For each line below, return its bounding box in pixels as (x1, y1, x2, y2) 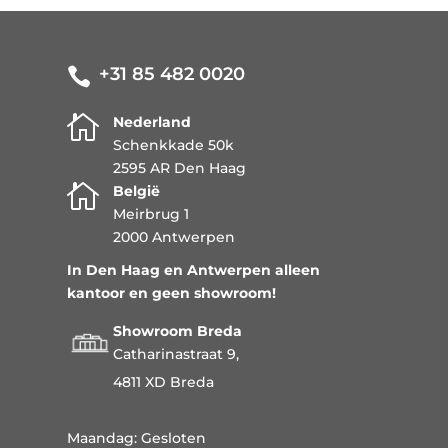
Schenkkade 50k (113, 136, 235, 155)
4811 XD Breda (113, 373, 215, 392)
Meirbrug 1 (113, 205, 190, 224)
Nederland (113, 113, 192, 132)
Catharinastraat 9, (113, 345, 240, 364)
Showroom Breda (113, 322, 243, 341)
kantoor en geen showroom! (67, 284, 277, 303)
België (113, 182, 161, 201)
